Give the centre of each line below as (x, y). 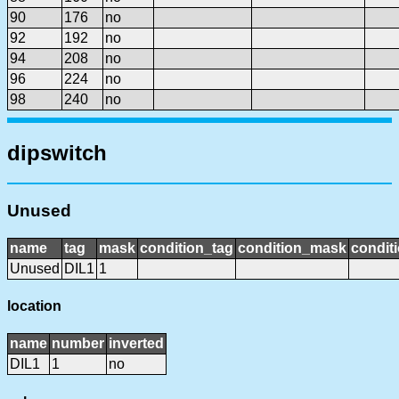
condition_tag (187, 248)
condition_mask (292, 248)
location (34, 306)
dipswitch (57, 152)
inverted (136, 344)
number (78, 344)
